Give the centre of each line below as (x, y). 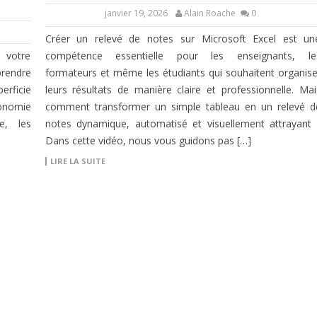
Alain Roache (210, 13)
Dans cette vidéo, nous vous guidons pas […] (148, 141)
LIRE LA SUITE (77, 161)
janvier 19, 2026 (136, 13)
